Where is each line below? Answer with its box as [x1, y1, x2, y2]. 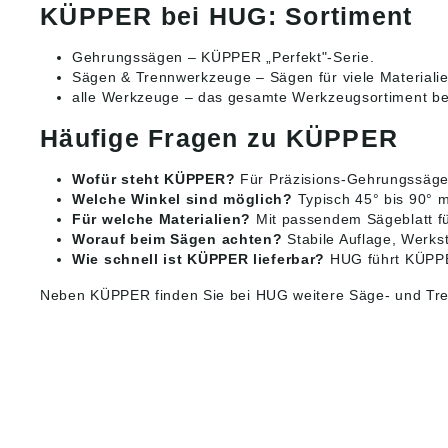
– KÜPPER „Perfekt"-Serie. [183, 49, 375, 66]
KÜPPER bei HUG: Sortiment [40, 2, 413, 31]
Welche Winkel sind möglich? [72, 191, 293, 208]
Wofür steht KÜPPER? [72, 171, 236, 188]
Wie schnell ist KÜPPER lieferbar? [72, 251, 326, 268]
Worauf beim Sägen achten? [72, 231, 283, 248]
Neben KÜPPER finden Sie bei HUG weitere [40, 287, 350, 304]
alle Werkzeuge [72, 89, 180, 106]
